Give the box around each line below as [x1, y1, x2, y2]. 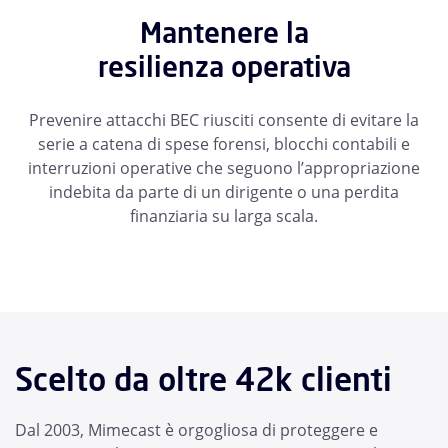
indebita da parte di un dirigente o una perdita [49, 181, 399, 204]
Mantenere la [139, 14, 309, 52]
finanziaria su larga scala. [130, 205, 318, 228]
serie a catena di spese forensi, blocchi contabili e [38, 133, 410, 156]
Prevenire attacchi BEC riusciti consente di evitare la [29, 109, 419, 132]
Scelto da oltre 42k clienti [15, 358, 392, 401]
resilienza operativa [97, 48, 351, 86]
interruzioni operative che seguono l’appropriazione [28, 157, 420, 180]
